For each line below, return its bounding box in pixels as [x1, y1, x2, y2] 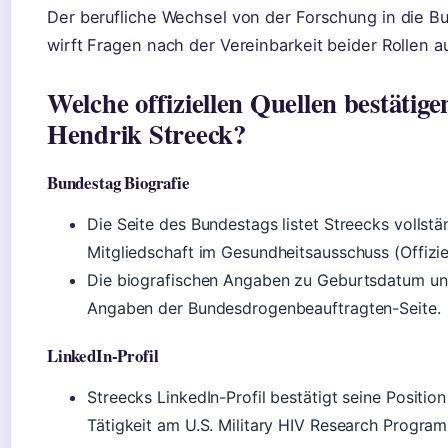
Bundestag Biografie [47, 170, 190, 196]
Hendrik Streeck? [47, 114, 246, 154]
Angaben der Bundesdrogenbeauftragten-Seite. [87, 298, 441, 319]
